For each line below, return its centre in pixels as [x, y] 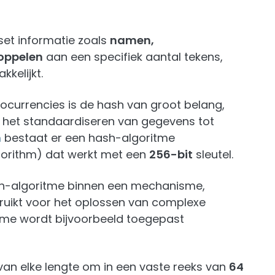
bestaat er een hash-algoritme [88, 138]
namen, [132, 40]
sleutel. [213, 154]
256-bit [171, 154]
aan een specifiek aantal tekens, [133, 57]
